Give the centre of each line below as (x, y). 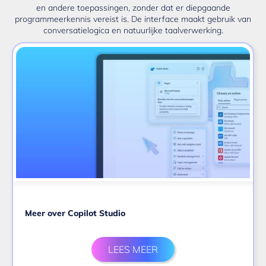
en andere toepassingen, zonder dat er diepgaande (133, 7)
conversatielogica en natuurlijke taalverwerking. (133, 30)
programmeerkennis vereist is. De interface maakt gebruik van (133, 19)
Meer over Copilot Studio (75, 213)
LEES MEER (133, 250)
